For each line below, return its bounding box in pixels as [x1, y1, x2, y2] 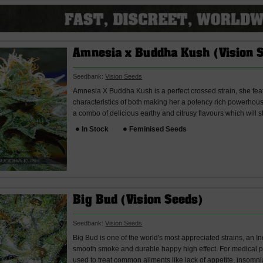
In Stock [82, 124, 109, 133]
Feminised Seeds [129, 124, 187, 133]
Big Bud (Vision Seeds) [73, 195, 204, 206]
